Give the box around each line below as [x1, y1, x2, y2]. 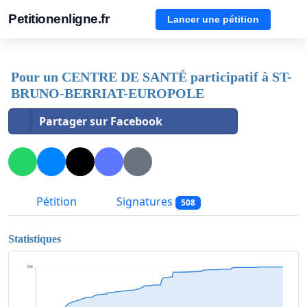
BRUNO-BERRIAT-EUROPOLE [11, 86, 204, 101]
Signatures [114, 194, 175, 210]
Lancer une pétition [167, 13, 259, 25]
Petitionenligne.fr [8, 12, 109, 26]
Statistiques [8, 232, 61, 245]
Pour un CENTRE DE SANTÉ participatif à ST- [11, 69, 292, 84]
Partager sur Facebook [39, 114, 162, 129]
